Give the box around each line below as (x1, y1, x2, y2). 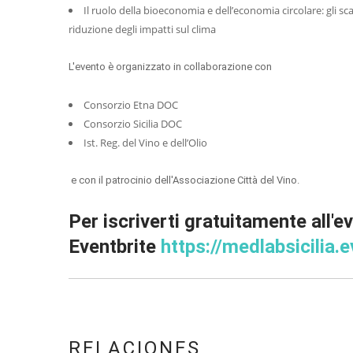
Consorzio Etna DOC (84, 98, 178, 112)
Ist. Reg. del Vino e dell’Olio (84, 136, 207, 150)
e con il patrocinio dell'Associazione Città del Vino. (69, 174, 299, 186)
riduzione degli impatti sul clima (69, 22, 216, 36)
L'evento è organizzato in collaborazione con (69, 61, 274, 72)
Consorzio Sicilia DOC (84, 117, 182, 131)
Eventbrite (69, 236, 161, 258)
